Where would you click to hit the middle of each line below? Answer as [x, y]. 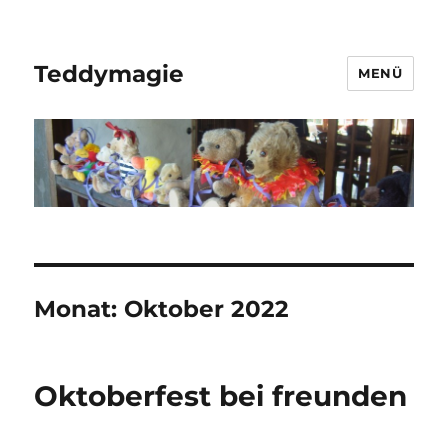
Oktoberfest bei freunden [221, 396]
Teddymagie [109, 73]
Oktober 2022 [207, 309]
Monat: [79, 309]
